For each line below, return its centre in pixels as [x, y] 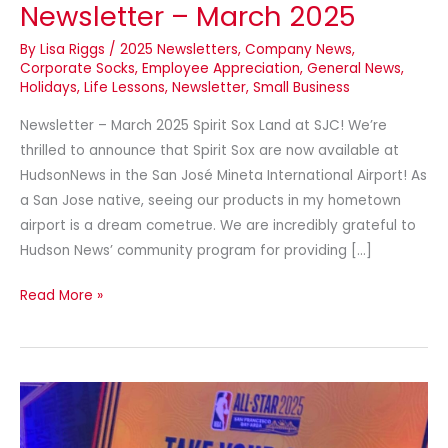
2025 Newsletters [179, 49]
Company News [298, 49]
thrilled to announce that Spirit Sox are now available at [209, 150]
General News [354, 68]
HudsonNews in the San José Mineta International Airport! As [223, 175]
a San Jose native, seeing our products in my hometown [210, 200]
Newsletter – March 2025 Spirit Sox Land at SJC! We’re [203, 125]
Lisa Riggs [74, 49]
